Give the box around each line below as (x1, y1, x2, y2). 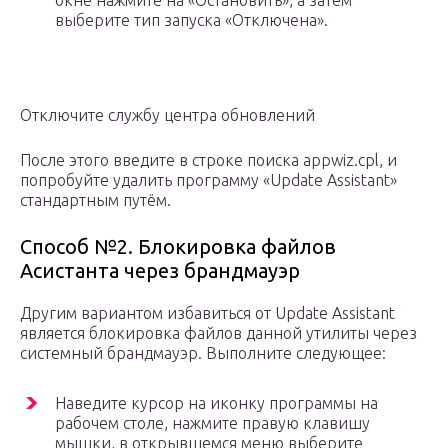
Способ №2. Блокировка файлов (20, 234, 336, 258)
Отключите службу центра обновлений (20, 105, 315, 124)
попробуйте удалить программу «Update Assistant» (20, 170, 397, 189)
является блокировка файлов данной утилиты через (20, 323, 417, 342)
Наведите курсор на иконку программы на (55, 393, 378, 412)
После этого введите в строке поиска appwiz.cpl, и (20, 150, 397, 169)
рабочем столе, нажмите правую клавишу (55, 413, 370, 432)
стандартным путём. (20, 190, 171, 209)
